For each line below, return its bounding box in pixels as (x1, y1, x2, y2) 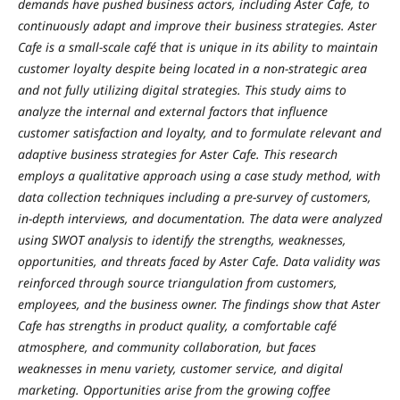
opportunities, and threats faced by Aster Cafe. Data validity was (17, 252, 380, 270)
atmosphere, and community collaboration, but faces (17, 337, 316, 355)
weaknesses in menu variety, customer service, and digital (17, 359, 343, 377)
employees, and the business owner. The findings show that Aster (17, 295, 380, 312)
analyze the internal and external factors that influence (17, 102, 328, 120)
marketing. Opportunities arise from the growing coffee (17, 380, 330, 398)
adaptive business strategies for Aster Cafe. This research (17, 145, 337, 162)
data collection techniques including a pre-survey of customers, (17, 187, 371, 205)
